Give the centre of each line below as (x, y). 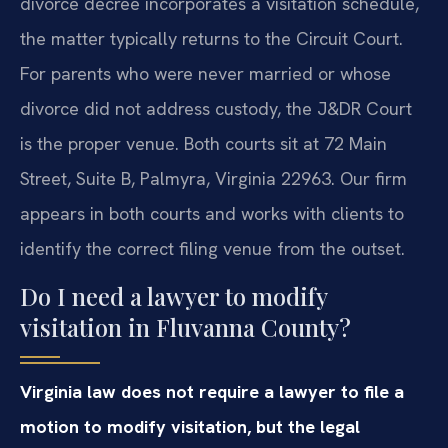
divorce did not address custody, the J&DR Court (216, 109)
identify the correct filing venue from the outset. (212, 249)
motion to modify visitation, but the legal (190, 426)
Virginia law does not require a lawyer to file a (212, 391)
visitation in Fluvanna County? (185, 326)
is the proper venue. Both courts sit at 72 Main (203, 144)
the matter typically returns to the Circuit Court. (211, 39)
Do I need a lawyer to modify (173, 295)
